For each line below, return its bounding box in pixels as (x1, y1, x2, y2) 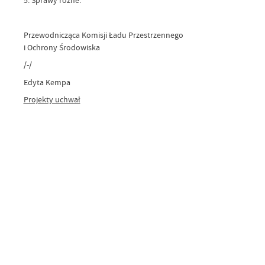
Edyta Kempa (23, 76, 70, 88)
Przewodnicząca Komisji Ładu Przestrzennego (23, 29, 185, 40)
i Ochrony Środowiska (23, 41, 100, 53)
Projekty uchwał (23, 94, 80, 105)
